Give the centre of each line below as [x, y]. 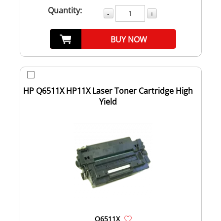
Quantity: [65, 10]
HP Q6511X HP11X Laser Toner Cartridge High [108, 91]
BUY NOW [129, 39]
